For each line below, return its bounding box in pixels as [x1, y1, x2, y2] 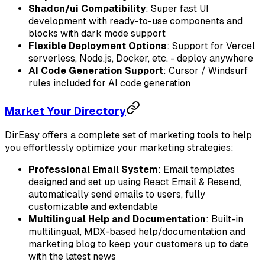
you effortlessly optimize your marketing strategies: [5, 141, 234, 153]
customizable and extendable [28, 201, 158, 212]
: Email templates [158, 163, 235, 175]
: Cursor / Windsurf [163, 65, 248, 77]
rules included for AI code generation [28, 77, 190, 89]
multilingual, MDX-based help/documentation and [28, 225, 245, 237]
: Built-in [206, 213, 243, 225]
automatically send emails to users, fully [28, 188, 205, 200]
